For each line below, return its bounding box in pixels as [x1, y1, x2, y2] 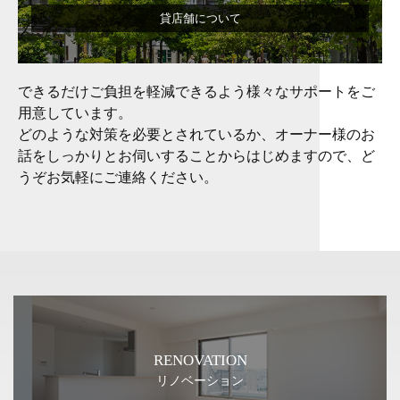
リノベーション [156, 373, 244, 387]
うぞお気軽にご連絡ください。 [18, 169, 218, 185]
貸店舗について [159, 11, 241, 25]
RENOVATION [153, 351, 247, 369]
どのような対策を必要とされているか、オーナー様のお [18, 126, 375, 142]
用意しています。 [18, 104, 132, 121]
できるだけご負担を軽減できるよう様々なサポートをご [18, 83, 375, 99]
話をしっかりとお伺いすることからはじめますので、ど [18, 147, 375, 163]
